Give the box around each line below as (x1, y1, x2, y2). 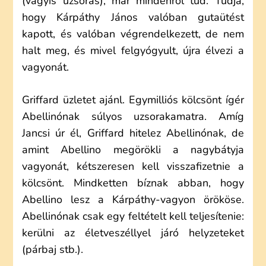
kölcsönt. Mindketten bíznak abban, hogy (22, 176, 244, 190)
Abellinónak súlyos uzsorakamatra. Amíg (22, 109, 244, 123)
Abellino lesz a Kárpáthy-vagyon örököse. (22, 192, 244, 207)
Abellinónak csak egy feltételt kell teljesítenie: (22, 209, 244, 223)
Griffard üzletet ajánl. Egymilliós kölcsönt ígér (22, 93, 244, 107)
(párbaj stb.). (22, 242, 84, 256)
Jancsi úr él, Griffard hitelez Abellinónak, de (22, 126, 244, 140)
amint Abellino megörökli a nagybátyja (22, 142, 244, 157)
